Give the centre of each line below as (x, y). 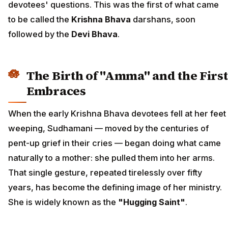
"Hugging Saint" (152, 202)
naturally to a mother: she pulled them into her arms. (111, 158)
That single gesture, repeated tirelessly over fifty (105, 172)
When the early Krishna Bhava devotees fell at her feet (117, 113)
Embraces (56, 91)
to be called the (40, 20)
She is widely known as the (63, 202)
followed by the (40, 34)
